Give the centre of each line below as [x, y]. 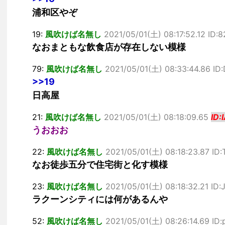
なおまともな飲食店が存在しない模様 [109, 47]
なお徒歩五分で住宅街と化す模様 [100, 164]
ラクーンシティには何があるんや [100, 199]
